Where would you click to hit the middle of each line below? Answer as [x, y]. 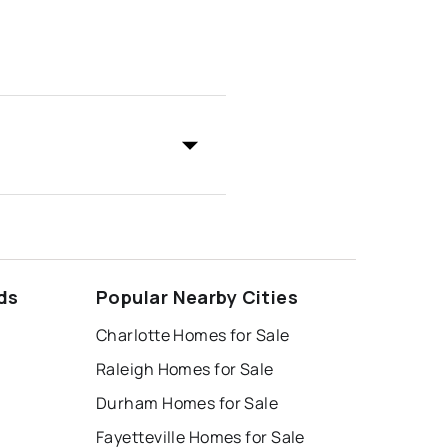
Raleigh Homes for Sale [185, 369]
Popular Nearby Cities [197, 297]
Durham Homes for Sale [187, 403]
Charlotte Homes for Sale [193, 335]
